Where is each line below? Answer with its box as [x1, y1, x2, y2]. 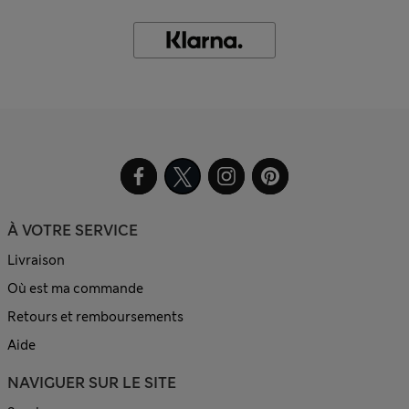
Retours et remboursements [7, 309, 184, 326]
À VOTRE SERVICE [7, 221, 138, 241]
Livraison [7, 252, 65, 269]
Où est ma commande [7, 280, 143, 298]
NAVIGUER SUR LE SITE [7, 373, 176, 393]
